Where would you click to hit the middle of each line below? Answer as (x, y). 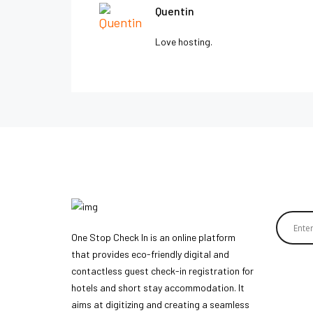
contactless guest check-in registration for (162, 270)
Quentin (175, 11)
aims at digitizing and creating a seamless (160, 304)
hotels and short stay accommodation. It (158, 287)
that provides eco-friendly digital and (150, 254)
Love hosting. (184, 42)
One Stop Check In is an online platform (153, 237)
